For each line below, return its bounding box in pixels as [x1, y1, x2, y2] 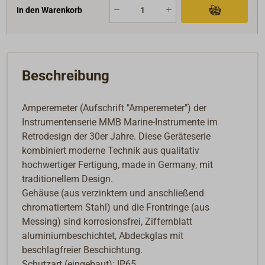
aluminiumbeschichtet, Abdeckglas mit [22, 230, 184, 242]
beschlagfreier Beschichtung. [22, 244, 143, 256]
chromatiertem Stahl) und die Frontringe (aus [22, 202, 210, 214]
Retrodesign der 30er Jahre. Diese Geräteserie [22, 131, 211, 143]
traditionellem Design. [22, 173, 114, 185]
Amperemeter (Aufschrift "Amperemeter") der [22, 102, 207, 114]
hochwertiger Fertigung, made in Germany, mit [22, 159, 214, 171]
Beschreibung [22, 67, 110, 85]
